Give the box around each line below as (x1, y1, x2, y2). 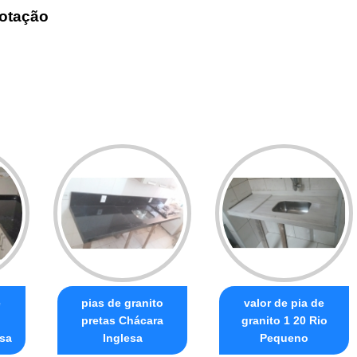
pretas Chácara (81, 314, 163, 328)
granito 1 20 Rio (241, 314, 328, 328)
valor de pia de (244, 296, 324, 310)
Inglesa (102, 331, 143, 345)
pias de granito (81, 296, 163, 310)
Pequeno (260, 331, 308, 345)
